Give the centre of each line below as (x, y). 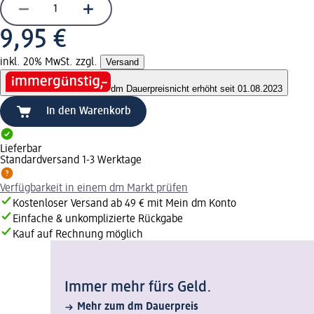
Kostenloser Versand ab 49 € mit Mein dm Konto (124, 204)
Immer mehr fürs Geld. (138, 288)
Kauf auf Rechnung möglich (78, 235)
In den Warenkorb (89, 112)
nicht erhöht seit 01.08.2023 (226, 89)
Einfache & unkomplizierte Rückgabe (98, 220)
